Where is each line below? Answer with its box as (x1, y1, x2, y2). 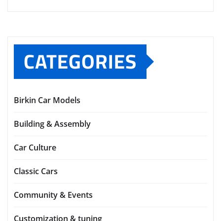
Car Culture (14, 142, 56, 153)
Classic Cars (14, 165, 58, 177)
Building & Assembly (14, 118, 91, 129)
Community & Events (14, 189, 93, 200)
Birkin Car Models (14, 94, 80, 106)
